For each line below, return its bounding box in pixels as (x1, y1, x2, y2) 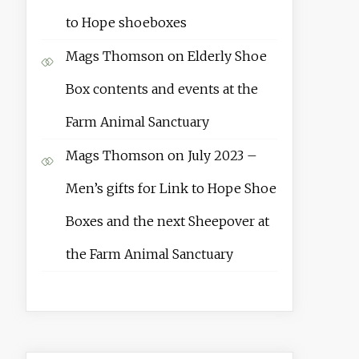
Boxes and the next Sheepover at (65, 213, 269, 230)
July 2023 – (187, 147, 257, 164)
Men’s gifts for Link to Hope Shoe (65, 180, 276, 197)
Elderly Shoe (187, 48, 267, 65)
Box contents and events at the (65, 81, 258, 98)
